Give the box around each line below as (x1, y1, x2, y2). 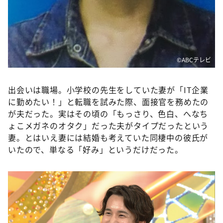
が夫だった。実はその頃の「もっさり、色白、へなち (8, 108, 209, 120)
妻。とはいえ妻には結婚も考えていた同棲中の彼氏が (8, 131, 209, 144)
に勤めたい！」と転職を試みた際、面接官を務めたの (8, 96, 209, 108)
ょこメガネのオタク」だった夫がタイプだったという (8, 119, 209, 132)
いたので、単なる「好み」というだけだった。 (8, 143, 183, 156)
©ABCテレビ (177, 55, 211, 64)
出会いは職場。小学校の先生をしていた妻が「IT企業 (8, 84, 209, 96)
